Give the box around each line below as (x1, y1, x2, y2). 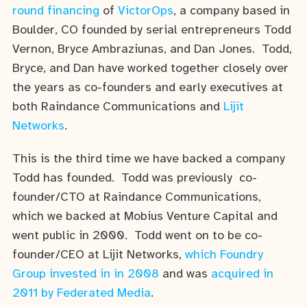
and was (159, 267, 211, 281)
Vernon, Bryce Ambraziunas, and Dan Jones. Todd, (12, 43, 292, 56)
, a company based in (173, 5, 290, 18)
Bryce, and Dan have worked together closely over (12, 62, 288, 75)
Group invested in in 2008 (12, 267, 159, 281)
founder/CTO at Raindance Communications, (12, 191, 261, 204)
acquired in (211, 267, 273, 281)
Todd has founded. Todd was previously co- (12, 171, 257, 185)
